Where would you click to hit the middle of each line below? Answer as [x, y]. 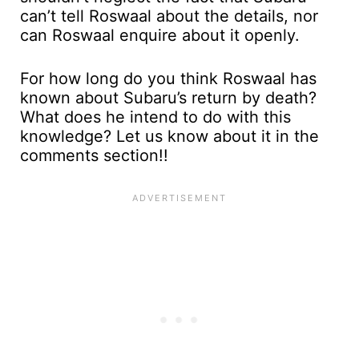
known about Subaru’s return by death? [168, 97]
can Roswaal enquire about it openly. [160, 35]
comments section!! [94, 155]
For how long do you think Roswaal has [168, 78]
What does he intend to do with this [155, 117]
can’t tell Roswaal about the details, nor [169, 16]
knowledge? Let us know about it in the [169, 136]
